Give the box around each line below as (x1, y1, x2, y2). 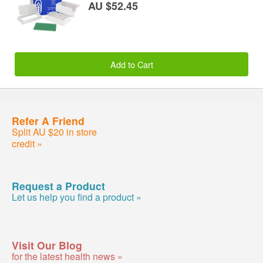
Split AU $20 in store (12, 124, 97, 139)
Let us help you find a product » (12, 190, 141, 204)
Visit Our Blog (12, 237, 82, 252)
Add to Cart (110, 58, 153, 70)
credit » (12, 136, 42, 150)
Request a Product (12, 178, 105, 193)
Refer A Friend (12, 113, 85, 128)
